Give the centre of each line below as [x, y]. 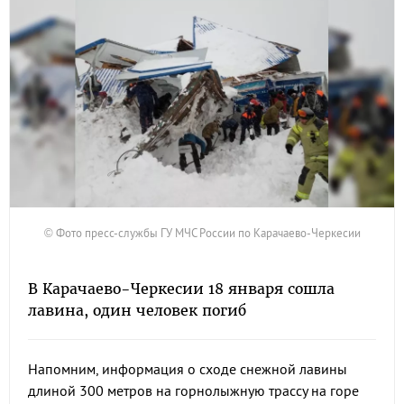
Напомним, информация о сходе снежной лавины [188, 369]
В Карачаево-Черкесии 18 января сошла [181, 289]
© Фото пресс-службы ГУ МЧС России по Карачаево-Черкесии [202, 233]
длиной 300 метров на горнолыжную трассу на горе [193, 390]
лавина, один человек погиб [137, 310]
